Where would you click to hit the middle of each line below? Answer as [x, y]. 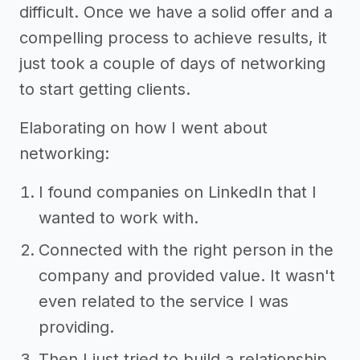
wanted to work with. [119, 218]
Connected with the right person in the [186, 250]
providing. [76, 327]
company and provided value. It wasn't [187, 276]
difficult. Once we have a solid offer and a [176, 12]
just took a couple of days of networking [172, 64]
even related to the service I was [164, 302]
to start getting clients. [105, 90]
